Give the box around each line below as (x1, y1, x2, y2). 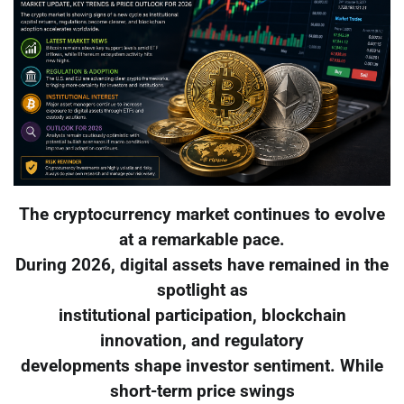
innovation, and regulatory (100, 331, 304, 352)
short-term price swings (109, 381, 295, 402)
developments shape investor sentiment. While (21, 356, 383, 377)
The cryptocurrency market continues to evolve (19, 205, 385, 225)
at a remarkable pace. (119, 230, 285, 251)
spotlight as (156, 280, 248, 301)
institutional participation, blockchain (58, 306, 346, 326)
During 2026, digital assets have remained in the (15, 255, 389, 276)
